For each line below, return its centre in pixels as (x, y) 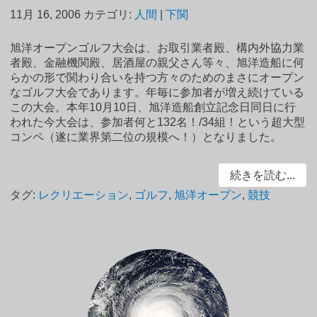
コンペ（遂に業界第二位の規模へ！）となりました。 (146, 137)
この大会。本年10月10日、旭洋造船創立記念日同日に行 (153, 107)
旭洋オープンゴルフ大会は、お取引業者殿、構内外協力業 (157, 47)
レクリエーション (84, 195)
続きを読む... (262, 175)
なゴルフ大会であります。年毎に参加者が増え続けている (157, 92)
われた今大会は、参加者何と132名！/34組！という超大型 (158, 122)
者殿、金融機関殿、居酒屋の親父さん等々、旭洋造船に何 (157, 62)
